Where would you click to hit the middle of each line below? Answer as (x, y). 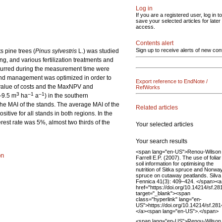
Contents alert (155, 43)
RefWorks (148, 87)
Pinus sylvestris (56, 51)
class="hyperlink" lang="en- (169, 199)
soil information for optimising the (175, 163)
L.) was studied (98, 51)
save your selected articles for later (178, 21)
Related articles (157, 107)
